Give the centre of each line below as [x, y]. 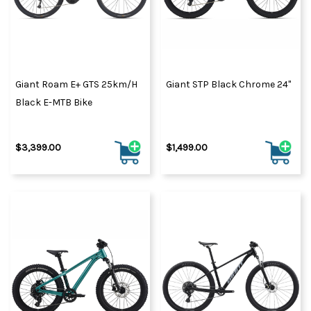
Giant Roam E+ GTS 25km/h [76, 84]
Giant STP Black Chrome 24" [228, 84]
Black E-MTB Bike [54, 102]
